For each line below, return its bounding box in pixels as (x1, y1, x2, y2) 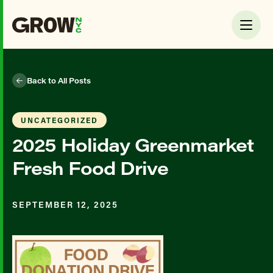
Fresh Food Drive (12, 155, 168, 180)
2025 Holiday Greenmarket (12, 132, 253, 157)
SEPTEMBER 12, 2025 (12, 199, 118, 210)
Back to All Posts (27, 75, 91, 85)
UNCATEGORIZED (21, 115, 98, 125)
